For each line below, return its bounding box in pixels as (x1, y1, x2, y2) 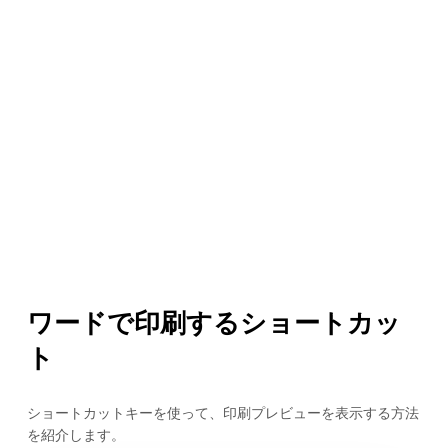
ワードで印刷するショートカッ (26, 307, 401, 338)
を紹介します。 (26, 427, 125, 444)
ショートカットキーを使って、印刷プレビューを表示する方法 (26, 405, 419, 422)
